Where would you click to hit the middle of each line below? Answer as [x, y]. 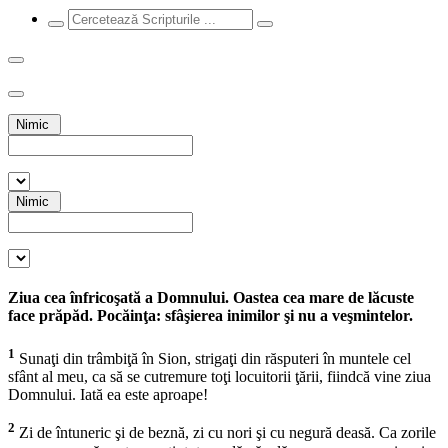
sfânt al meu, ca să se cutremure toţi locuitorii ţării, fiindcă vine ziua [219, 377]
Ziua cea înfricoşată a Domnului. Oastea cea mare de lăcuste [211, 297]
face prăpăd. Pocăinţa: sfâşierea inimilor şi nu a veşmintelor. [210, 315]
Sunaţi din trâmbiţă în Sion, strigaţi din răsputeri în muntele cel [213, 359]
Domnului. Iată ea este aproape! [108, 395]
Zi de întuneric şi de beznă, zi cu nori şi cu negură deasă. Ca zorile [225, 433]
